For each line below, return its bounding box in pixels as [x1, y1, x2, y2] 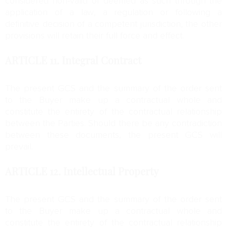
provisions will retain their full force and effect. [5, 30, 184, 42]
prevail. [5, 141, 33, 153]
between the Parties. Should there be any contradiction [5, 118, 222, 129]
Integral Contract [62, 53, 144, 68]
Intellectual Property [63, 164, 159, 179]
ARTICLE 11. [5, 53, 62, 68]
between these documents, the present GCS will [5, 130, 222, 141]
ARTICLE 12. [5, 164, 63, 179]
